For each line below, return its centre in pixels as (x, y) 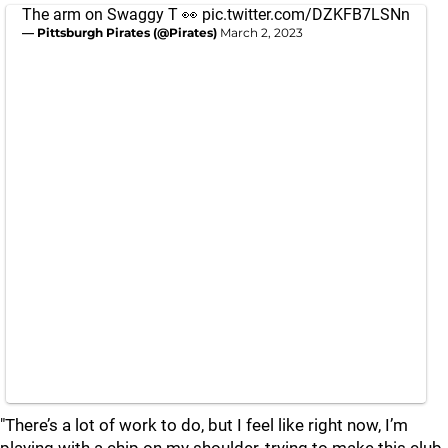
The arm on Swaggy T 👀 (112, 14)
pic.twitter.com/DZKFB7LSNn (306, 14)
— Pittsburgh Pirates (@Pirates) (121, 32)
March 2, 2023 (261, 32)
